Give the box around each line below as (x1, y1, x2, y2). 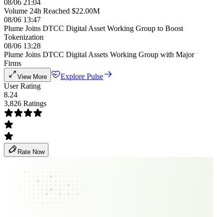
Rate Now (17, 148, 45, 155)
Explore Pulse (61, 72, 103, 80)
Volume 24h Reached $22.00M (4, 7, 100, 15)
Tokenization (4, 33, 44, 41)
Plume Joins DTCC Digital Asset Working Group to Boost (4, 24, 183, 32)
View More (17, 73, 47, 80)
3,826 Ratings (4, 99, 46, 108)
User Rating (4, 82, 41, 90)
